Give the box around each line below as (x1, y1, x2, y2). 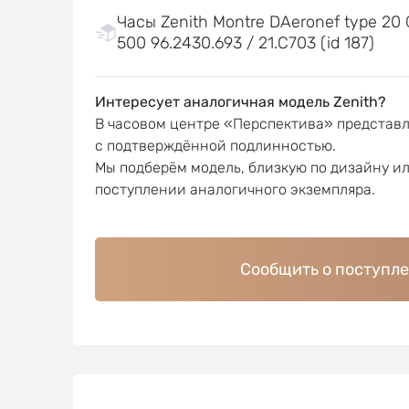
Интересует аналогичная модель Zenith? (94, 93, 386, 110)
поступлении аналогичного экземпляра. (94, 181, 375, 198)
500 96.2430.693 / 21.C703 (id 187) (116, 33, 374, 53)
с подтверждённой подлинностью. (94, 137, 336, 154)
